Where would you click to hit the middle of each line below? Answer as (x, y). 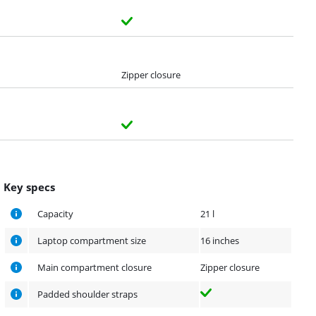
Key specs (30, 187)
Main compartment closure (95, 268)
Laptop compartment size (92, 241)
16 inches (220, 241)
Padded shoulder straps (88, 294)
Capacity (56, 214)
